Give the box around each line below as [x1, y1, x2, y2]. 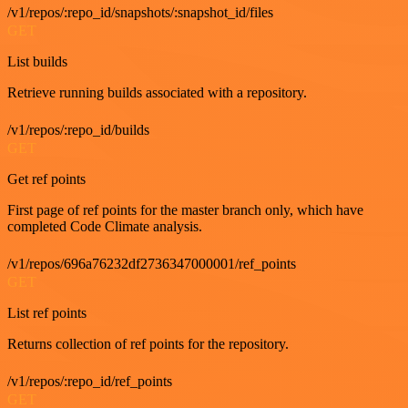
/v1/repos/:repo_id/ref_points [7, 373, 172, 389]
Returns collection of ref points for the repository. [7, 336, 289, 352]
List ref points [7, 305, 87, 321]
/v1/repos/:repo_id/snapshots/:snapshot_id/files [7, 5, 273, 20]
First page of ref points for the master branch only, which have [7, 202, 363, 218]
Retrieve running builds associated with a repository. [7, 85, 307, 100]
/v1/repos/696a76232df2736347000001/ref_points [7, 256, 296, 271]
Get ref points [7, 171, 86, 187]
